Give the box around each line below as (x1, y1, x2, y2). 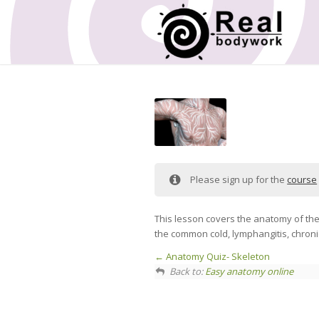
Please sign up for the (190, 173, 288, 187)
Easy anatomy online (205, 265, 294, 278)
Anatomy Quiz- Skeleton (164, 250, 270, 263)
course (287, 173, 318, 187)
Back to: (169, 265, 206, 278)
